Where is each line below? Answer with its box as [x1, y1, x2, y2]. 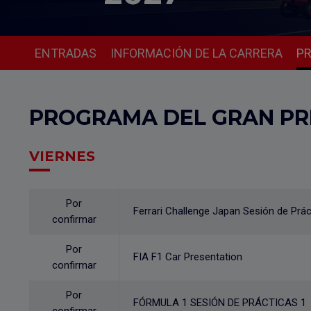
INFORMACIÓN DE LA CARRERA [110, 46, 283, 60]
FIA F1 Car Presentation [133, 251, 242, 263]
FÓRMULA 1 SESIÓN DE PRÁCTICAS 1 [133, 296, 306, 309]
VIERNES [29, 148, 95, 165]
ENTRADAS [35, 46, 96, 60]
